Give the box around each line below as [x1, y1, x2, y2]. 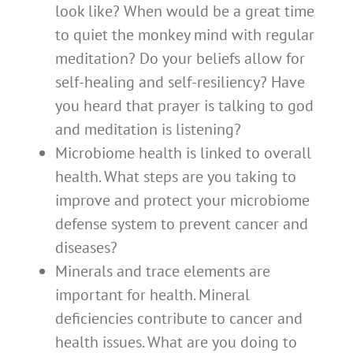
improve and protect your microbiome [55, 190, 310, 211]
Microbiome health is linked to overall [55, 143, 311, 164]
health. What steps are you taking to [55, 166, 296, 188]
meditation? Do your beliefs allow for [55, 48, 305, 69]
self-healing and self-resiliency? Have [55, 72, 305, 93]
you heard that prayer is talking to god [55, 95, 314, 117]
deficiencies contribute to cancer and [55, 308, 303, 329]
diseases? [55, 237, 117, 258]
